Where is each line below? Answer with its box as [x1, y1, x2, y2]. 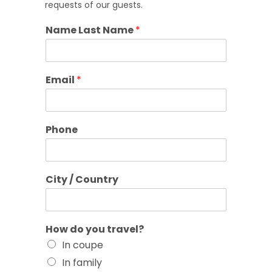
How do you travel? [46, 222, 144, 236]
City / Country [46, 172, 118, 186]
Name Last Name [46, 22, 135, 37]
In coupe [62, 237, 103, 252]
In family [62, 255, 102, 270]
